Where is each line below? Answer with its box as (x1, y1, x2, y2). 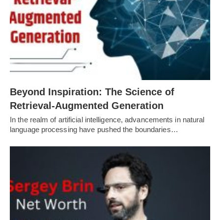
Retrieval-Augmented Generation (10, 100, 164, 111)
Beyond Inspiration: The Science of (10, 86, 174, 97)
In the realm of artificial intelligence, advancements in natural (10, 115, 205, 124)
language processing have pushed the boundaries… (10, 125, 178, 134)
